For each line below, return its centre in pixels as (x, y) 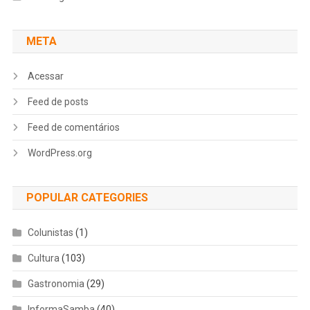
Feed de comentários (73, 127)
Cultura (43, 258)
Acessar (45, 76)
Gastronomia (56, 283)
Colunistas (50, 232)
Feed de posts (58, 101)
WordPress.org (60, 153)
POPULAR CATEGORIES (87, 197)
